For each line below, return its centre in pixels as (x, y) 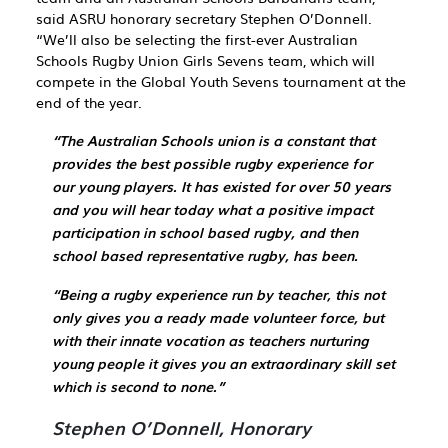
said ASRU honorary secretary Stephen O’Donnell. (204, 18)
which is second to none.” (138, 386)
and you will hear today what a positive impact (212, 209)
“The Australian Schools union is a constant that (213, 140)
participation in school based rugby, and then (205, 232)
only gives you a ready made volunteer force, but (218, 317)
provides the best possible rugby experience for (212, 163)
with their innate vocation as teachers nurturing (210, 340)
